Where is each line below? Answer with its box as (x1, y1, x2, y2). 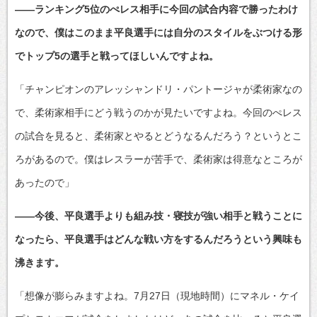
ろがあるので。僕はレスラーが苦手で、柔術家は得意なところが (15, 153, 302, 165)
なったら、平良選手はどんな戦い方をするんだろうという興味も (15, 233, 302, 245)
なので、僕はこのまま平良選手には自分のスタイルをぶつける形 (15, 26, 302, 38)
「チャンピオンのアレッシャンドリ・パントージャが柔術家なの (15, 83, 302, 95)
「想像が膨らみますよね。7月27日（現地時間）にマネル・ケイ (15, 289, 299, 301)
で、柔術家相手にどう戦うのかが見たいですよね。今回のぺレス (15, 106, 302, 118)
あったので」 (15, 176, 74, 188)
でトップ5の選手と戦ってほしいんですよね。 (15, 50, 219, 62)
